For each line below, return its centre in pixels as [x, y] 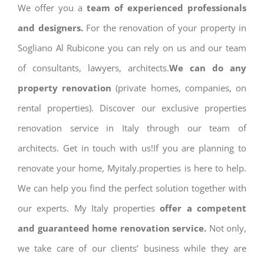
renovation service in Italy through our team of [132, 128]
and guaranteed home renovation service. [112, 228]
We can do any [208, 68]
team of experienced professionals [166, 8]
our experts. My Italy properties [87, 208]
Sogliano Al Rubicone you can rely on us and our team [132, 48]
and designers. [50, 28]
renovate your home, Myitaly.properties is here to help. [132, 168]
